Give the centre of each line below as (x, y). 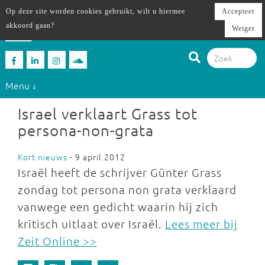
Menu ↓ (21, 85)
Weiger (243, 28)
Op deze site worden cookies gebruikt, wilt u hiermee (96, 11)
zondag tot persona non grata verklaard (127, 189)
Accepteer (238, 11)
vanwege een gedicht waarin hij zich (118, 206)
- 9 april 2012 (96, 157)
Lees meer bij (201, 224)
